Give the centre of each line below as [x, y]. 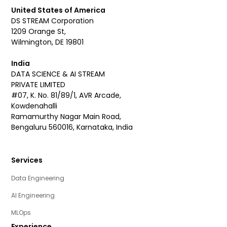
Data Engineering [38, 178]
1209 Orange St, [41, 32]
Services [27, 160]
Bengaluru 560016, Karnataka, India [72, 127]
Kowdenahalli [34, 106]
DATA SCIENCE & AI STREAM [58, 74]
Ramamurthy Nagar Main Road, [66, 117]
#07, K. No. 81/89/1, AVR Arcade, [66, 96]
